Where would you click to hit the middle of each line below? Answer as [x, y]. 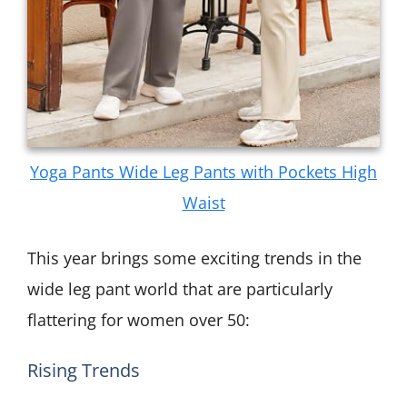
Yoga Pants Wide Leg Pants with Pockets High [203, 172]
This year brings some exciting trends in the [194, 258]
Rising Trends [84, 371]
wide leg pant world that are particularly [180, 289]
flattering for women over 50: [139, 320]
